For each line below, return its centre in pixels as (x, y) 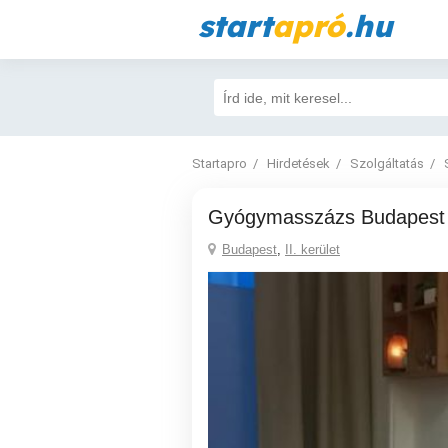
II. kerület (312, 249)
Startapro (219, 163)
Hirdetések (298, 163)
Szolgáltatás (387, 163)
